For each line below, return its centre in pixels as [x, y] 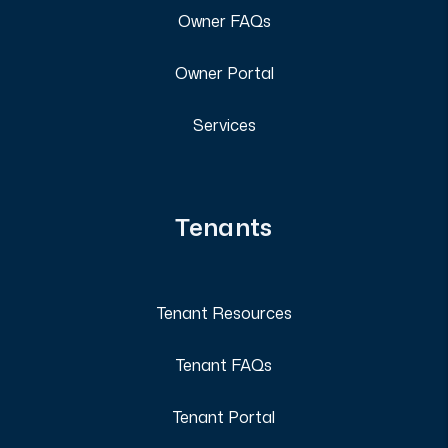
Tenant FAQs [224, 365]
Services [224, 125]
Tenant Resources [224, 313]
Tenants [224, 227]
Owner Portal [224, 73]
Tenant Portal [224, 417]
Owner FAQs [224, 21]
